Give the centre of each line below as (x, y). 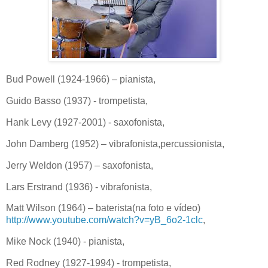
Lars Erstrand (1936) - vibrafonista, (79, 187)
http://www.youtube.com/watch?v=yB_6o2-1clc (104, 220)
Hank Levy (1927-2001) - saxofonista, (85, 123)
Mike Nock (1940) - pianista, (65, 242)
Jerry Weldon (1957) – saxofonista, (80, 165)
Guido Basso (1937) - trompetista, (77, 101)
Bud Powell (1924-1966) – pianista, (81, 80)
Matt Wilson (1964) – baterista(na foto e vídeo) (103, 208)
